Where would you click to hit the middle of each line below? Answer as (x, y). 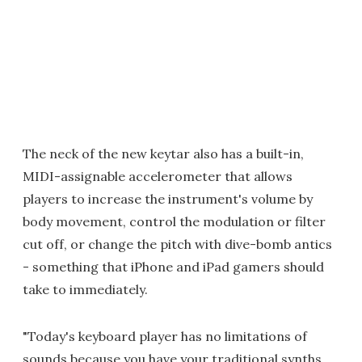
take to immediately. (85, 289)
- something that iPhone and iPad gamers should (173, 266)
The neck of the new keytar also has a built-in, (163, 153)
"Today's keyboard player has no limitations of (165, 336)
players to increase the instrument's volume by (168, 198)
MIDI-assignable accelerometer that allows (158, 176)
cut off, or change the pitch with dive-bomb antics (177, 244)
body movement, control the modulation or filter (174, 221)
